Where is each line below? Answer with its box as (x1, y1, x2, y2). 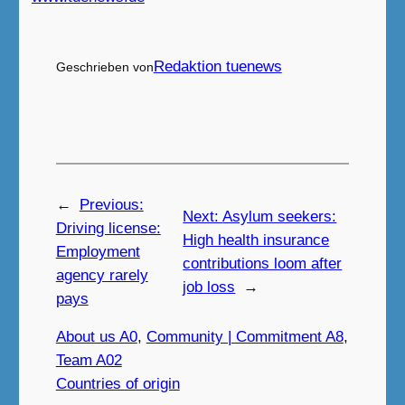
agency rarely (55, 266, 148, 284)
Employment (55, 242, 140, 260)
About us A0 (55, 327, 137, 345)
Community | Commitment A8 (146, 327, 344, 345)
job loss (183, 278, 236, 296)
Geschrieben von (55, 60, 154, 75)
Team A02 (55, 351, 122, 369)
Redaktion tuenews (153, 58, 282, 76)
